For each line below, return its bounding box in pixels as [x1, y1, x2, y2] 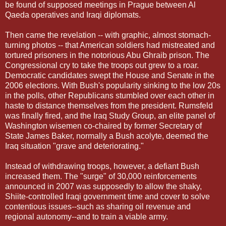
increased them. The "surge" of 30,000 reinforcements [5, 172, 197, 181]
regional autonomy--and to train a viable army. [5, 212, 168, 221]
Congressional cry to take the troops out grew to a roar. [5, 61, 199, 70]
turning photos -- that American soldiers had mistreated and [5, 40, 215, 49]
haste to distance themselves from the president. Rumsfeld [5, 101, 213, 110]
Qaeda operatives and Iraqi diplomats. [5, 10, 141, 19]
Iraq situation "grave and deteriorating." [5, 141, 144, 150]
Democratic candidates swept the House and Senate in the [5, 71, 214, 80]
